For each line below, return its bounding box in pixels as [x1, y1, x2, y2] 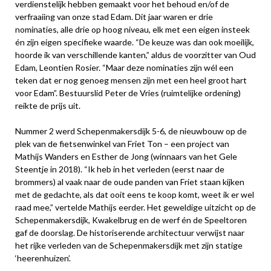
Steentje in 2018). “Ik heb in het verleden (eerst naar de [15, 164, 224, 175]
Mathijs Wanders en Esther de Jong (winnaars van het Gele [15, 151, 237, 162]
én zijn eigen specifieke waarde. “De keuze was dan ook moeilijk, [15, 37, 254, 48]
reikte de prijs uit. [15, 100, 80, 111]
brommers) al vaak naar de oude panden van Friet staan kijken [15, 177, 244, 188]
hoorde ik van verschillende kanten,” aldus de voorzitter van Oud [15, 50, 256, 60]
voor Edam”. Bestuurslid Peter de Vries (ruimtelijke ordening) [15, 88, 241, 99]
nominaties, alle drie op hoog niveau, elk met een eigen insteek [15, 24, 250, 35]
